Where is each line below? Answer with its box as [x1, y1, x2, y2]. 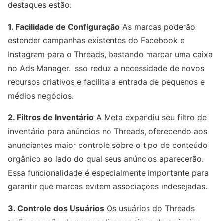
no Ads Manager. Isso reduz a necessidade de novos [8, 63, 204, 73]
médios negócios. [8, 91, 74, 101]
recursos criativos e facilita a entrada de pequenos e [8, 77, 205, 87]
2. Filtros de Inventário [8, 112, 94, 122]
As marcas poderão [120, 22, 195, 32]
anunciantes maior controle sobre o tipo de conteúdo [8, 140, 208, 150]
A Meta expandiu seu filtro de [94, 112, 207, 122]
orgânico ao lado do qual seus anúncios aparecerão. [8, 154, 204, 164]
